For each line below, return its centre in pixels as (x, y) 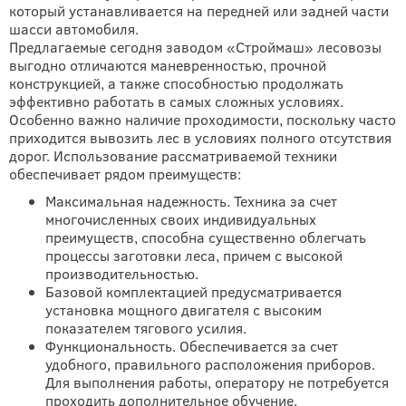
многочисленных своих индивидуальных (181, 219)
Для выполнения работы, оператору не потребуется (217, 382)
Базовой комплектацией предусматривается (193, 291)
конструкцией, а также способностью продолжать (176, 83)
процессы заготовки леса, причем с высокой (194, 255)
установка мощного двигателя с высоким (184, 309)
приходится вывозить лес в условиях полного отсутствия (200, 137)
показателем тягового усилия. (146, 328)
